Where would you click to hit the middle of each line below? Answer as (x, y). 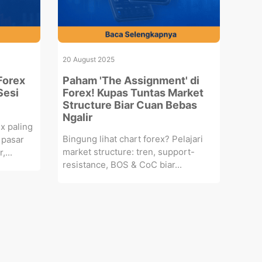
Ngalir (77, 117)
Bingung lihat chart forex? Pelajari (132, 139)
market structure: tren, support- (128, 151)
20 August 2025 (88, 59)
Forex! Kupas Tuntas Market (133, 92)
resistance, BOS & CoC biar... (122, 164)
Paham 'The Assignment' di (131, 80)
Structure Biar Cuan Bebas (130, 105)
